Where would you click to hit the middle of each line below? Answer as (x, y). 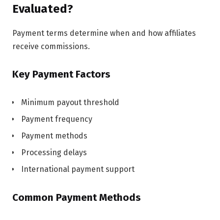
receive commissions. (51, 47)
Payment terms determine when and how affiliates (104, 33)
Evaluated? (43, 9)
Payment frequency (57, 119)
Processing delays (54, 153)
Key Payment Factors (61, 74)
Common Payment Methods (77, 197)
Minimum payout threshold (70, 103)
